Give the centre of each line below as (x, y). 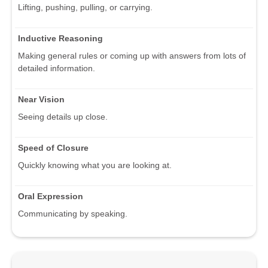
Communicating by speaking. (73, 213)
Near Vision (41, 99)
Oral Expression (51, 196)
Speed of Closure (53, 147)
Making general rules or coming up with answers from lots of (132, 55)
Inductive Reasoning (60, 38)
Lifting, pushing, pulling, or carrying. (85, 7)
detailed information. (57, 68)
